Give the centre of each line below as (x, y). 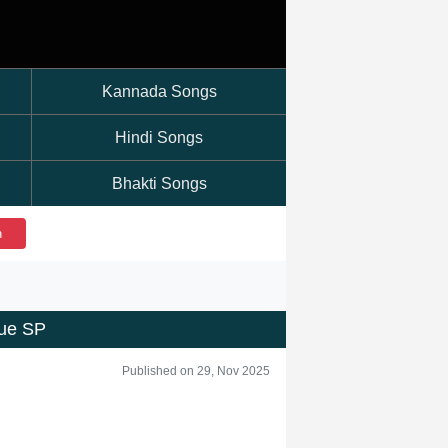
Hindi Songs (159, 137)
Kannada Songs (159, 91)
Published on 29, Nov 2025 (196, 371)
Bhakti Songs (159, 183)
